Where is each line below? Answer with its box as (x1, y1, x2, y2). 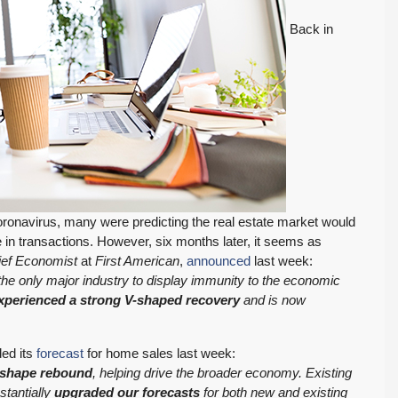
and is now (240, 292, 306, 307)
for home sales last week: (84, 346, 235, 361)
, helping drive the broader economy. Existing (92, 365, 352, 380)
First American (95, 253, 179, 268)
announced (187, 253, 251, 268)
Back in (286, 20, 333, 36)
